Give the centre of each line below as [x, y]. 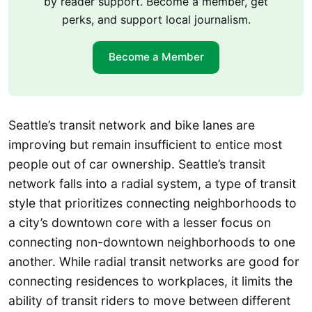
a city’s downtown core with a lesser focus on [140, 223]
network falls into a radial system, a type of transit [152, 184]
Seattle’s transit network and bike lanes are [132, 125]
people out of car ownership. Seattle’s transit [137, 164]
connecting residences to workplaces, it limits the [150, 281]
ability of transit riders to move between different [149, 301]
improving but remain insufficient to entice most [145, 145]
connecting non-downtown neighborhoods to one [152, 242]
